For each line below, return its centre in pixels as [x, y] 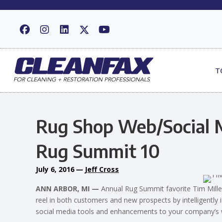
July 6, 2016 [55, 169]
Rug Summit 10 [98, 151]
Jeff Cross [102, 169]
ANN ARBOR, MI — [67, 188]
